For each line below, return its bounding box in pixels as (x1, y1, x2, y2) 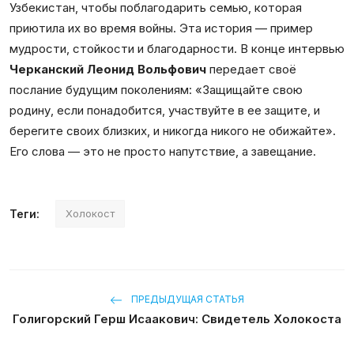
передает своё (206, 62, 296, 77)
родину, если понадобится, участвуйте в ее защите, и (9, 103, 320, 118)
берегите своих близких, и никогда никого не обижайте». (9, 123, 336, 138)
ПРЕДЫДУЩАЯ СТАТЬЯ (129, 293, 244, 306)
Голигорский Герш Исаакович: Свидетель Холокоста (13, 311, 341, 326)
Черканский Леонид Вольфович (9, 62, 206, 77)
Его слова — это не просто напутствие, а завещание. (9, 144, 316, 159)
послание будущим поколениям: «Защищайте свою (9, 82, 303, 97)
